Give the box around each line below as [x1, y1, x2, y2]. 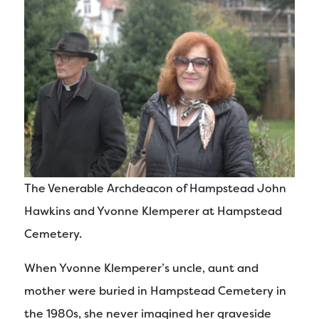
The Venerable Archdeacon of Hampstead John [24, 180, 286, 196]
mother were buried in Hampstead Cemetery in [24, 283, 286, 298]
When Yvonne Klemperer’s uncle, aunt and [24, 260, 258, 276]
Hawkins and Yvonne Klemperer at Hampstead [24, 203, 282, 219]
